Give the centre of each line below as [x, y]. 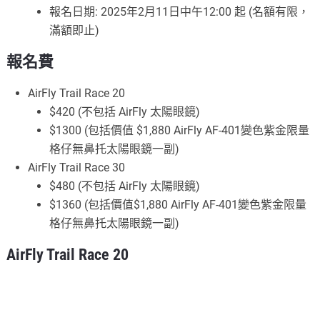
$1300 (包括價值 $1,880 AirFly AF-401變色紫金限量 [180, 130]
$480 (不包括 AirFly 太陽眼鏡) [125, 186]
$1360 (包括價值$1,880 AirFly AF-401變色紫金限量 [178, 204]
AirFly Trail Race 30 [77, 167]
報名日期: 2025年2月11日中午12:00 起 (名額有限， [180, 11]
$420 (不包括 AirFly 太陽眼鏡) [125, 111]
